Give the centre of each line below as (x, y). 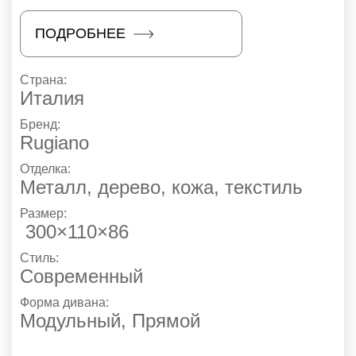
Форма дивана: (66, 303)
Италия (52, 99)
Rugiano (54, 143)
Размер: (45, 214)
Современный (81, 277)
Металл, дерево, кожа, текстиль (161, 188)
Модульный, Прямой (110, 321)
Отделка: (47, 169)
